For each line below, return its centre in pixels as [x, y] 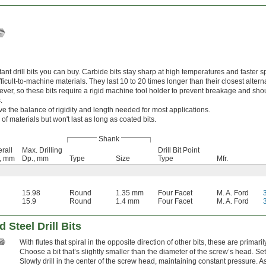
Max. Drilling [42, 151]
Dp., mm [35, 159]
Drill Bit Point [179, 151]
